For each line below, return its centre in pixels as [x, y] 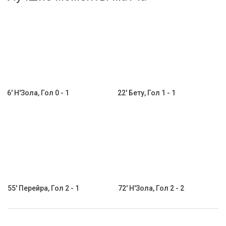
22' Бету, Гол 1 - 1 [147, 93]
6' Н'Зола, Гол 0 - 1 [38, 93]
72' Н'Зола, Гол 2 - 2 [151, 188]
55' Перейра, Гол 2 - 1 [43, 188]
